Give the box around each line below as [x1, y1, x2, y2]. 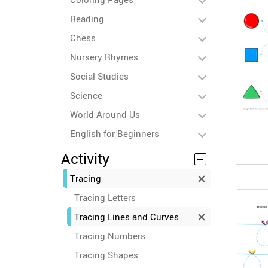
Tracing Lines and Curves [74, 211, 179, 223]
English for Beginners [70, 127, 159, 139]
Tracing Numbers [74, 230, 145, 242]
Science [70, 89, 102, 101]
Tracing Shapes [74, 249, 138, 261]
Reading [70, 13, 104, 25]
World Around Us [70, 108, 140, 120]
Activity [61, 149, 109, 168]
